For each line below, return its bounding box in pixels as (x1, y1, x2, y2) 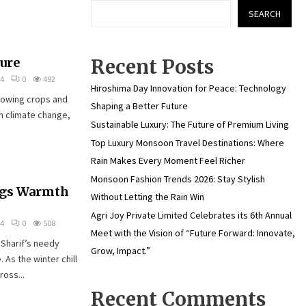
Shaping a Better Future (91, 100, 188, 112)
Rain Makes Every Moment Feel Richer (91, 154, 245, 167)
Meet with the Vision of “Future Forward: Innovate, (91, 227, 295, 239)
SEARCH (249, 8, 281, 20)
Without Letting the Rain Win (91, 191, 204, 203)
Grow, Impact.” (91, 245, 150, 257)
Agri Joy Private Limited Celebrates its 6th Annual (91, 209, 292, 221)
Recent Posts (91, 55, 214, 79)
